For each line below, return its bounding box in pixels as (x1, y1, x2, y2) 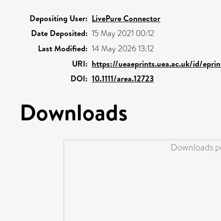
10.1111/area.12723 (92, 73, 154, 84)
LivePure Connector (92, 12, 160, 24)
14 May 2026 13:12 (92, 42, 154, 54)
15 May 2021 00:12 (92, 27, 154, 39)
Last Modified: (38, 42, 88, 54)
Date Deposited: (31, 27, 88, 38)
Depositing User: (30, 12, 88, 24)
